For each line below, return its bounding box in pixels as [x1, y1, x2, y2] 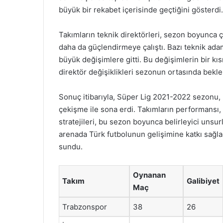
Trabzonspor [62, 202, 107, 212]
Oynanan [133, 170, 166, 180]
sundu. [59, 142, 83, 151]
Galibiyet [187, 176, 220, 186]
